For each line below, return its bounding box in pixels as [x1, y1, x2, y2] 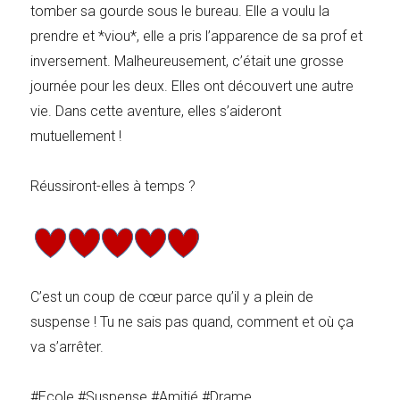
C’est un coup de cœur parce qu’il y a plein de [30, 287, 314, 305]
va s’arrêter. [30, 337, 104, 355]
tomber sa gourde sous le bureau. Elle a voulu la [30, 2, 330, 20]
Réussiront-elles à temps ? [30, 177, 196, 195]
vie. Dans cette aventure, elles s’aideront [30, 102, 282, 120]
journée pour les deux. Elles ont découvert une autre [30, 77, 354, 95]
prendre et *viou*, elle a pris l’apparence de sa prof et [30, 27, 363, 45]
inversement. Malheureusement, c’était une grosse [30, 52, 345, 70]
